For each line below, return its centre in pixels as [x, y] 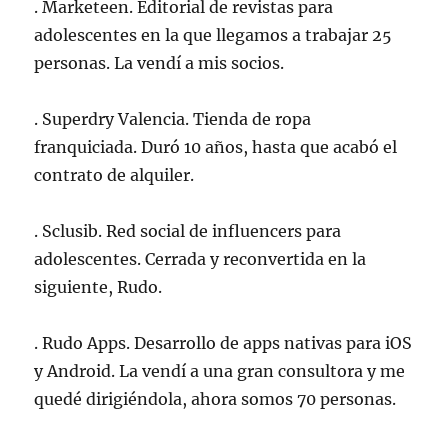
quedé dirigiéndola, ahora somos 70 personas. [215, 399]
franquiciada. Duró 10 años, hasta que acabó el [216, 147]
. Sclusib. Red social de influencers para [188, 231]
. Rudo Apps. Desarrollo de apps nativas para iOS [223, 343]
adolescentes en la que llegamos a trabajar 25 [213, 35]
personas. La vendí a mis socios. [159, 63]
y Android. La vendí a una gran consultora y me [220, 371]
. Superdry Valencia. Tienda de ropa [173, 119]
